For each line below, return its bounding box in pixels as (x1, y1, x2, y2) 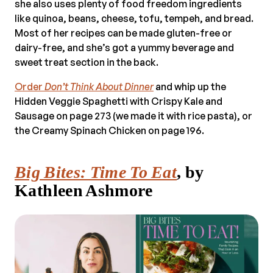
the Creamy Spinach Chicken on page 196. (15, 124, 204, 136)
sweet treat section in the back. (15, 55, 158, 68)
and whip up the (154, 80, 226, 93)
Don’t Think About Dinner (44, 80, 154, 93)
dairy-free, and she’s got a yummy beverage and (15, 41, 234, 54)
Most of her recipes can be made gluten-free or (15, 26, 232, 39)
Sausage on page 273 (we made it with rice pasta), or (15, 109, 252, 122)
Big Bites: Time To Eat (15, 162, 177, 182)
